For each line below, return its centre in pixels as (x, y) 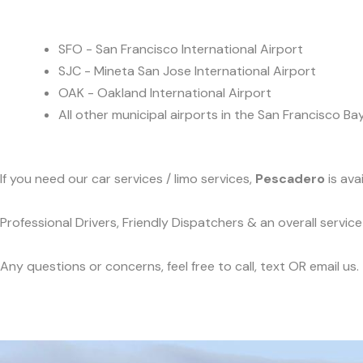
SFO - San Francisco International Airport (181, 49)
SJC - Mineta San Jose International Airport (187, 70)
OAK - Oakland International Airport (165, 92)
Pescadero (290, 179)
